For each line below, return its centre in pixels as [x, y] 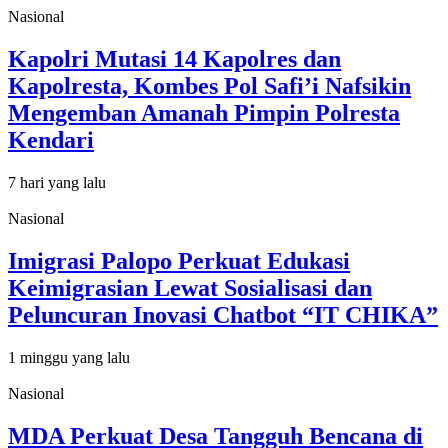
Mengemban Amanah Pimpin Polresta [204, 112]
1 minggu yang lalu [69, 357]
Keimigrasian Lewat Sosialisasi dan [190, 287]
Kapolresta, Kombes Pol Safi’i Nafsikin [209, 85]
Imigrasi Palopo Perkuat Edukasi [179, 260]
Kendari [51, 139]
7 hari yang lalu [57, 182]
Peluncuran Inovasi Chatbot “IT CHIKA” [223, 314]
